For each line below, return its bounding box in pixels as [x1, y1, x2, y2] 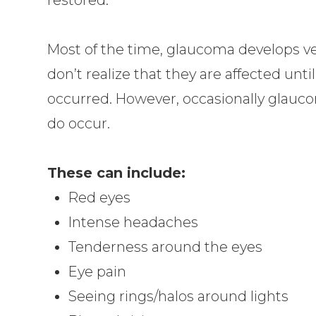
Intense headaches [68, 213, 199, 231]
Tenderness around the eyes [68, 238, 263, 255]
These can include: [47, 164, 186, 181]
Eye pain [68, 262, 127, 280]
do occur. [47, 114, 111, 132]
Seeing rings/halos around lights [68, 287, 289, 305]
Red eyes [68, 188, 131, 206]
